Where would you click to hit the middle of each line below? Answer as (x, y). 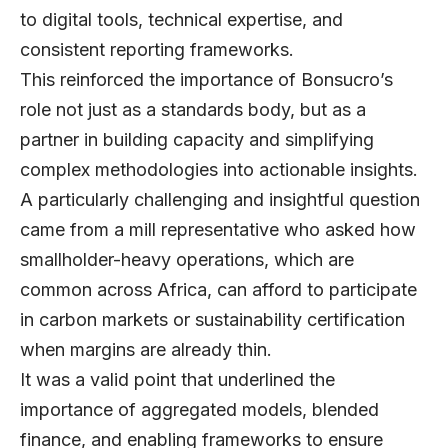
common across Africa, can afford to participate (218, 290)
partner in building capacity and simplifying (197, 140)
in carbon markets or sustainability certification (212, 320)
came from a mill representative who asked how (218, 230)
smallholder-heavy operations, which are (187, 260)
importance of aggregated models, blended (199, 410)
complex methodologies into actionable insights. (221, 170)
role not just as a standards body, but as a (193, 110)
